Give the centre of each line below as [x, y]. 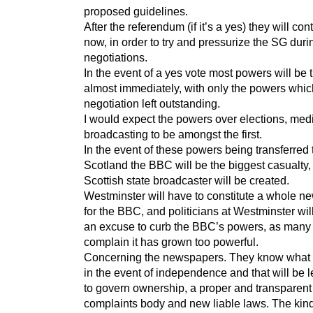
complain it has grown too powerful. [171, 241]
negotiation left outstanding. [152, 103]
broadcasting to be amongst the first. [173, 134]
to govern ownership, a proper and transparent [198, 287]
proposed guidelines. [136, 11]
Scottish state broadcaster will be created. [187, 180]
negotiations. [116, 57]
